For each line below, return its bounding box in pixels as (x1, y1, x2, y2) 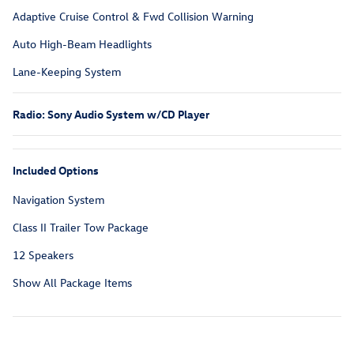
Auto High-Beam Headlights (13, 36, 152, 52)
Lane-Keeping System (13, 64, 121, 80)
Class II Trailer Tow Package (13, 220, 149, 235)
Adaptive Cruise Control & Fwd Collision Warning (13, 9, 254, 24)
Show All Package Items (13, 275, 132, 291)
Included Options (13, 163, 99, 179)
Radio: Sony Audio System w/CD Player (13, 107, 209, 122)
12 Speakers (13, 247, 73, 263)
